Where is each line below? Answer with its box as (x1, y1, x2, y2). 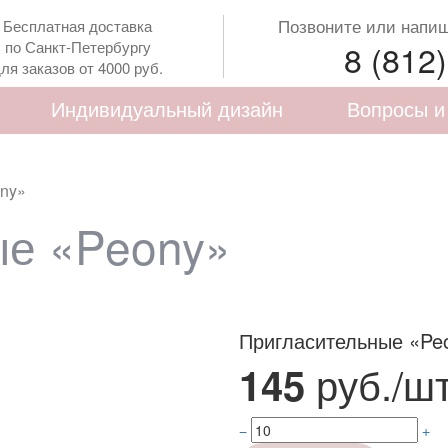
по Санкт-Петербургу (4, 36, 151, 57)
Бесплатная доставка (3, 15, 153, 36)
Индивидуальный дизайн (51, 94, 283, 123)
